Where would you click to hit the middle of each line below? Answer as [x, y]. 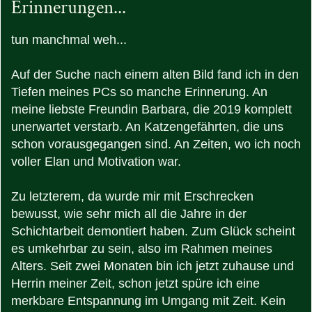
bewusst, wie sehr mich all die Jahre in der [129, 214]
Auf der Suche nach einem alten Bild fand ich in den [155, 75]
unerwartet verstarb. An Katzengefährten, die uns [147, 127]
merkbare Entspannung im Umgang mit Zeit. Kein [148, 301]
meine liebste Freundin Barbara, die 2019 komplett [151, 110]
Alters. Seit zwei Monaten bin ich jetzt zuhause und [153, 266]
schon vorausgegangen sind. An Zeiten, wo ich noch [156, 145]
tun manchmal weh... [69, 40]
